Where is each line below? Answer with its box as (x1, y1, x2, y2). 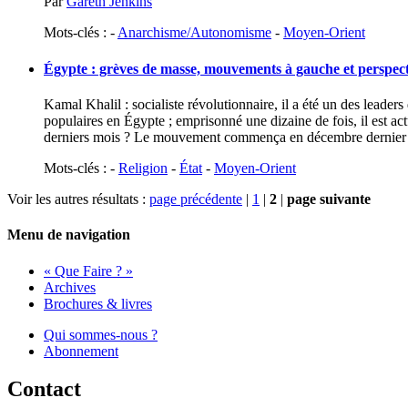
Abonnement (44, 342, 118, 359)
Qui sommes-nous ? (44, 326, 158, 342)
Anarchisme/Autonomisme (117, 25, 271, 41)
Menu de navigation (7, 227, 130, 243)
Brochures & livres (44, 295, 152, 311)
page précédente (149, 191, 242, 207)
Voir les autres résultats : (7, 191, 149, 207)
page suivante (287, 191, 371, 207)
